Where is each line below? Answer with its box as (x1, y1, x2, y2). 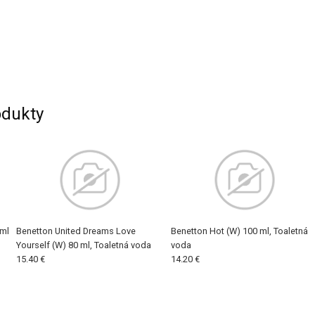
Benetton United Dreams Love (15, 226, 136, 237)
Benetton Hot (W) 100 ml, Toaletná (170, 226, 308, 237)
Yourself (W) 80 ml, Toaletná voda (15, 240, 151, 251)
